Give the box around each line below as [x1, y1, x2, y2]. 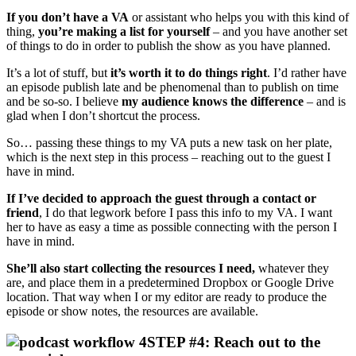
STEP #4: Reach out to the [147, 333, 320, 350]
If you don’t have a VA [6, 10, 129, 24]
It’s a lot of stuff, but [6, 65, 110, 79]
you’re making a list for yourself [38, 24, 210, 38]
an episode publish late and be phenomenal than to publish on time [6, 79, 339, 94]
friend [6, 205, 39, 219]
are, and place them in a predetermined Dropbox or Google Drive [6, 275, 334, 289]
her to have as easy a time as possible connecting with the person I [6, 219, 337, 234]
